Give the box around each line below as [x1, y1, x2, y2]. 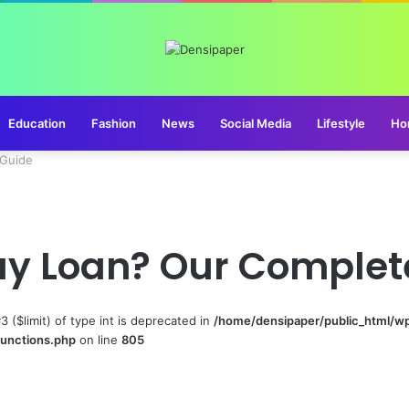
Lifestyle [317, 115, 365, 131]
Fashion [91, 115, 136, 131]
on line [76, 331, 121, 347]
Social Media [220, 115, 291, 131]
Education [8, 115, 66, 131]
